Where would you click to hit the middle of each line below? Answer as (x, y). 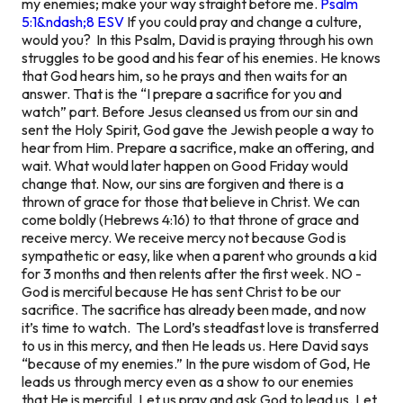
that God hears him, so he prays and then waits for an (184, 75)
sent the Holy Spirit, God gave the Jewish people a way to (198, 129)
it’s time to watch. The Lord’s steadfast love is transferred (200, 327)
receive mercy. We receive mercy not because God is (184, 237)
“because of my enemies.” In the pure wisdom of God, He (196, 363)
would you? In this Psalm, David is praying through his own (197, 39)
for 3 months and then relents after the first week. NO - (192, 273)
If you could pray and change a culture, (243, 21)
